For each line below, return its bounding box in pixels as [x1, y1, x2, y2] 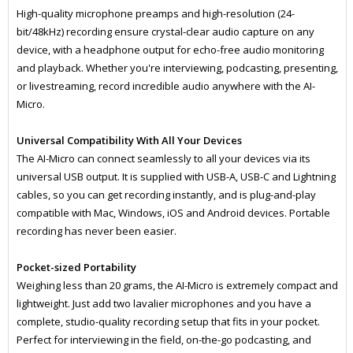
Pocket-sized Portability [16, 260, 136, 275]
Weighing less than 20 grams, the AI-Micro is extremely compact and [16, 278, 338, 293]
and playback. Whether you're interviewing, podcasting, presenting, [16, 61, 338, 76]
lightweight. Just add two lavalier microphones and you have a [16, 296, 311, 311]
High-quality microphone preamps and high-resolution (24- [16, 6, 295, 21]
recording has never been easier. [16, 224, 176, 239]
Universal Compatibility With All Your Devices [16, 133, 242, 148]
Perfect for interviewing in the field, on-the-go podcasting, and [16, 333, 311, 347]
